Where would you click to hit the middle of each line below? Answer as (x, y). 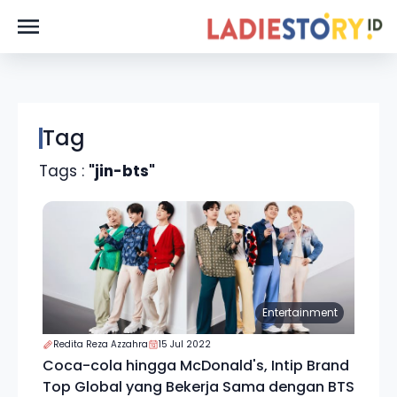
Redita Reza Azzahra (101, 344)
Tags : (64, 171)
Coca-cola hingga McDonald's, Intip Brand (196, 366)
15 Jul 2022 (185, 344)
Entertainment (300, 312)
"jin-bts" (122, 171)
